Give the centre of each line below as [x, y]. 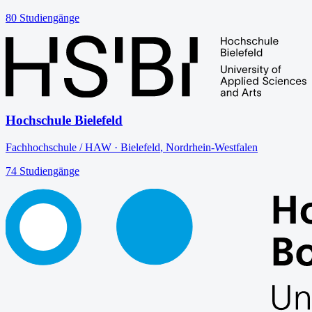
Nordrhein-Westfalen [212, 147]
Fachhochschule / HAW [58, 147]
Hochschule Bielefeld [64, 120]
